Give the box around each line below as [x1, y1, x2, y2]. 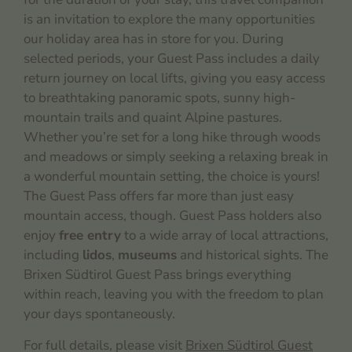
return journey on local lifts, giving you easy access [24, 69, 325, 88]
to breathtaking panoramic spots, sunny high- [24, 89, 295, 108]
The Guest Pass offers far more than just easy [24, 187, 294, 206]
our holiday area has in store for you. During [24, 30, 284, 49]
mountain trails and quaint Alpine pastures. [24, 108, 282, 127]
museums [118, 246, 177, 265]
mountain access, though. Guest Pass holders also [24, 207, 321, 225]
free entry [59, 226, 121, 245]
